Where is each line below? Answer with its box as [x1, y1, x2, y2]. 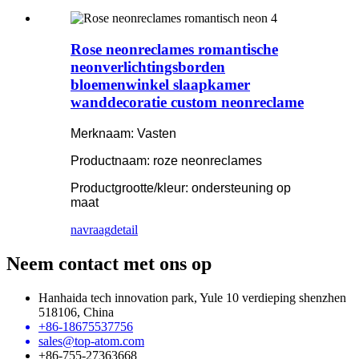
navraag [71, 222, 111, 236]
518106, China [38, 305, 114, 319]
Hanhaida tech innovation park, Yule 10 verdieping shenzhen [38, 290, 346, 305]
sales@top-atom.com [38, 333, 144, 348]
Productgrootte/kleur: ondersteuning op [71, 180, 291, 195]
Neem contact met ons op [6, 252, 212, 274]
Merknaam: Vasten [71, 126, 176, 140]
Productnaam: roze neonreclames [71, 153, 262, 167]
